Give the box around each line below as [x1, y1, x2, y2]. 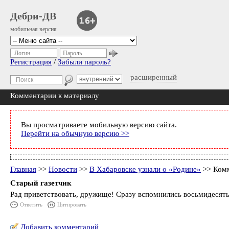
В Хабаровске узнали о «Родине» [89, 165, 201, 173]
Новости [49, 165, 77, 173]
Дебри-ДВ [10, 10, 56, 21]
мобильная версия [10, 26, 57, 33]
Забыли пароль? [58, 58, 111, 66]
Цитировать [57, 201, 86, 208]
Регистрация [10, 58, 52, 66]
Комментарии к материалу [10, 91, 99, 100]
